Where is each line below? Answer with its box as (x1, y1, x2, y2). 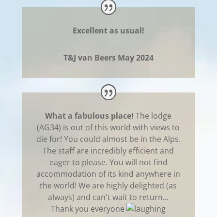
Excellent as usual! (72, 25, 144, 36)
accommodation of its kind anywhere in (36, 169, 181, 180)
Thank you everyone (51, 203, 127, 215)
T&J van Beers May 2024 (63, 52, 154, 63)
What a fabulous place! (45, 110, 134, 122)
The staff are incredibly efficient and (43, 145, 174, 156)
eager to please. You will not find (49, 157, 168, 168)
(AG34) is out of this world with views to (37, 122, 180, 133)
